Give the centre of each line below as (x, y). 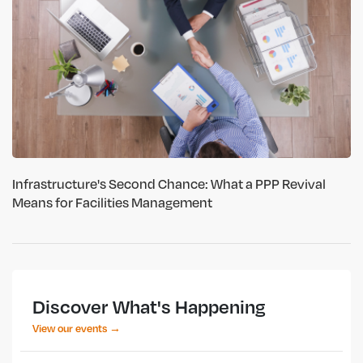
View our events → (77, 328)
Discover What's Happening (149, 306)
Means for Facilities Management (112, 202)
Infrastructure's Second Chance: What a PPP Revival (169, 183)
